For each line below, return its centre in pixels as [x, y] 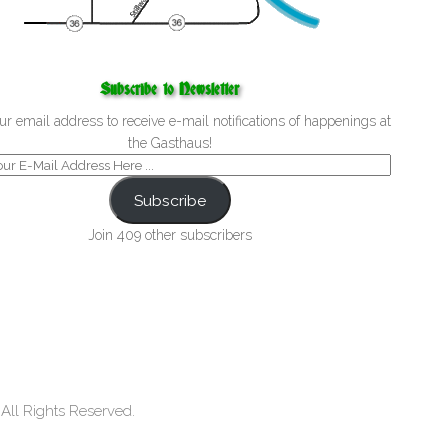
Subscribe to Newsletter [170, 89]
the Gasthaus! [169, 143]
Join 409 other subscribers [169, 235]
